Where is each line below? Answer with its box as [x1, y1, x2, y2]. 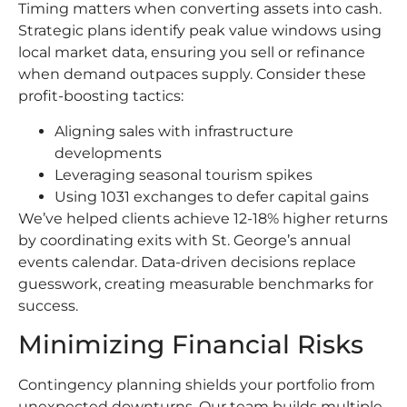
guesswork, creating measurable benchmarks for [18, 274, 373, 293]
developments [55, 144, 162, 162]
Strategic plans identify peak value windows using [18, 22, 382, 40]
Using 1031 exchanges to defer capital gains [55, 187, 369, 205]
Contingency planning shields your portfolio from [18, 376, 375, 394]
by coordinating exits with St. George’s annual [18, 231, 351, 249]
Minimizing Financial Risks [18, 329, 363, 361]
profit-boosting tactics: [18, 87, 184, 105]
